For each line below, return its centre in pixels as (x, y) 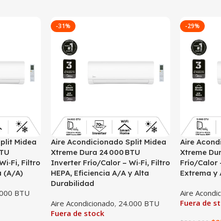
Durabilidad (72, 183)
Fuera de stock (77, 213)
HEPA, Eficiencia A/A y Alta (100, 173)
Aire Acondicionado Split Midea (108, 142)
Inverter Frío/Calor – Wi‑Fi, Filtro (110, 162)
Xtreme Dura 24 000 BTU (95, 152)
